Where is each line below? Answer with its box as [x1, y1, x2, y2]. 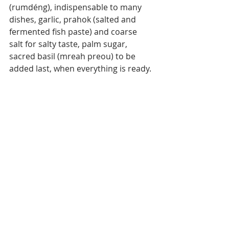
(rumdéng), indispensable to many [9, 1, 144, 13]
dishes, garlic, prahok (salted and [9, 13, 138, 25]
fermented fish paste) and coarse [9, 26, 139, 37]
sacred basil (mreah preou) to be [9, 50, 138, 62]
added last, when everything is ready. [9, 62, 151, 74]
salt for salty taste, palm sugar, [9, 38, 129, 50]
